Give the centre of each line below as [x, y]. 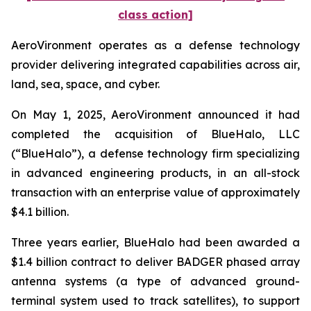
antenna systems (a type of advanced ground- [155, 281]
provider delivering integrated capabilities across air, [155, 65]
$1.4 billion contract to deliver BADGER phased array [155, 262]
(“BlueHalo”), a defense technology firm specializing [155, 153]
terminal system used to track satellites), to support [155, 301]
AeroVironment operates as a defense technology [155, 45]
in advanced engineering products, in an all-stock [155, 173]
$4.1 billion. [40, 212]
